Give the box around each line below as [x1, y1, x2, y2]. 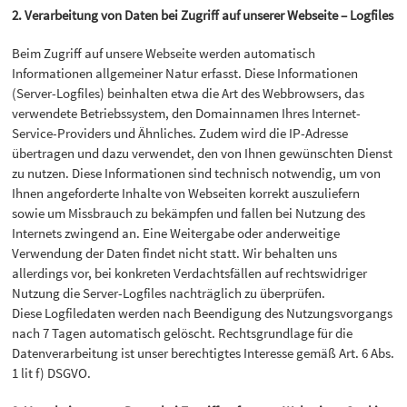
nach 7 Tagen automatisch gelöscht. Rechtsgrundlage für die [12, 323, 353, 342]
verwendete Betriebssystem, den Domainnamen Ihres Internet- [12, 104, 362, 122]
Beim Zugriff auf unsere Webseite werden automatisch [12, 44, 316, 62]
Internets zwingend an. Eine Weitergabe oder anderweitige [12, 223, 341, 242]
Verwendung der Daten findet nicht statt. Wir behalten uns [12, 243, 338, 262]
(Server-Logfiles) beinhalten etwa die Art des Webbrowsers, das [12, 84, 365, 102]
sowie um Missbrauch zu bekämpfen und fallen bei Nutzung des [12, 203, 366, 222]
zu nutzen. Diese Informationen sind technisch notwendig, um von [12, 164, 382, 182]
